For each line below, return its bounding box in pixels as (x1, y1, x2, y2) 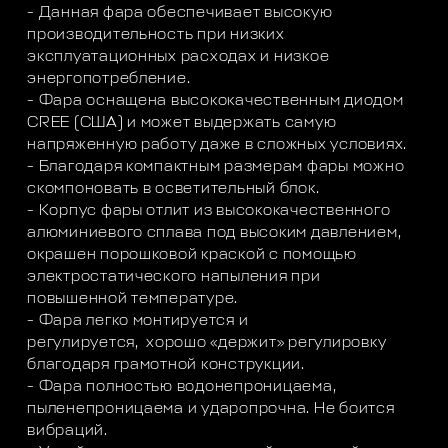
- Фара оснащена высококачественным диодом (27, 93, 404, 109)
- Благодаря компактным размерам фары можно (27, 159, 405, 175)
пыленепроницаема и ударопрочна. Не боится (27, 401, 395, 417)
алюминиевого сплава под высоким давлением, (27, 225, 402, 241)
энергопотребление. (27, 71, 191, 87)
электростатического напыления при (27, 269, 321, 285)
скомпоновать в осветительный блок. (27, 181, 320, 197)
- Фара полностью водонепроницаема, (27, 379, 337, 395)
